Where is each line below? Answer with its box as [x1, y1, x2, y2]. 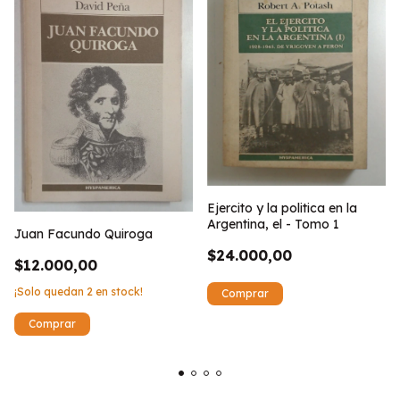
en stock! [93, 284, 143, 298]
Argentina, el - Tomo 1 [207, 216, 339, 233]
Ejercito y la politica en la [207, 200, 357, 217]
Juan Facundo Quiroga [14, 225, 153, 242]
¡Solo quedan [14, 284, 87, 298]
